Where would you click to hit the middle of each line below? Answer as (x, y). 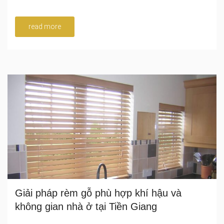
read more (45, 26)
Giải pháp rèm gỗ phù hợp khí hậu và (98, 193)
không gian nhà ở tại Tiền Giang (86, 206)
